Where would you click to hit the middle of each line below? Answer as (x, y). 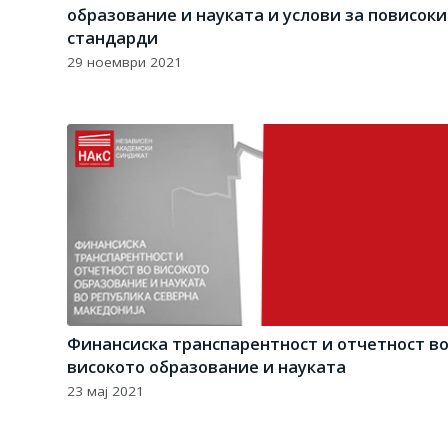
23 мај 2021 (105, 390)
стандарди (112, 38)
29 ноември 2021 (124, 62)
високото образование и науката (206, 366)
